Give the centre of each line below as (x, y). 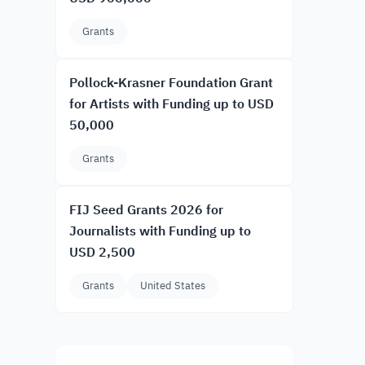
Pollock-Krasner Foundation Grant (171, 83)
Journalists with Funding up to (160, 231)
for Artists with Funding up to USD (172, 104)
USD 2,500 (102, 253)
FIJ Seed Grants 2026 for (146, 210)
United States (173, 286)
